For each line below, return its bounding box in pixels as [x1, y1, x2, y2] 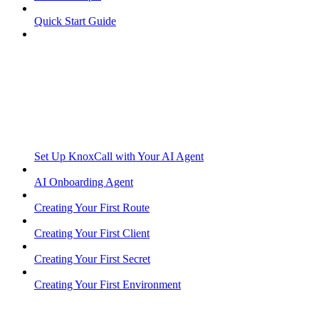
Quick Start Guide [34, 15, 116, 28]
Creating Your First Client [34, 227, 150, 240]
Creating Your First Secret [34, 253, 150, 266]
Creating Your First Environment [34, 278, 181, 291]
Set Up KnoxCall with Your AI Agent [34, 150, 204, 163]
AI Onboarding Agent [34, 176, 133, 189]
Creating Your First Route [34, 202, 150, 214]
